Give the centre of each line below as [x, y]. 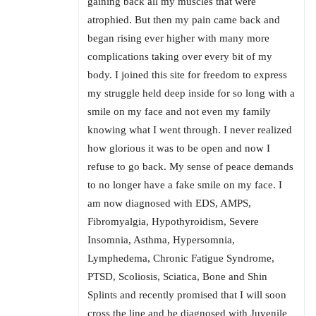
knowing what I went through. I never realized [190, 130]
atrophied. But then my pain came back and [184, 20]
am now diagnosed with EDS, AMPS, [169, 203]
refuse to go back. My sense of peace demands [190, 167]
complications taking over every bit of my [180, 57]
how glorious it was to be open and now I [179, 148]
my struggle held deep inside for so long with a [191, 93]
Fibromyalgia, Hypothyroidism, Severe [173, 222]
